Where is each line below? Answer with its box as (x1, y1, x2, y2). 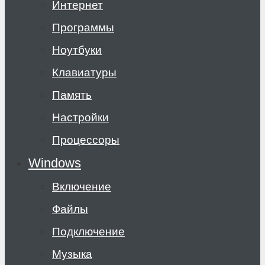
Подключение (52, 225, 125, 238)
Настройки (52, 111, 109, 124)
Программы (52, 21, 114, 34)
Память (52, 89, 92, 101)
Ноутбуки (52, 44, 102, 56)
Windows (28, 156, 81, 170)
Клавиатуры (52, 66, 117, 79)
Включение (52, 180, 111, 193)
